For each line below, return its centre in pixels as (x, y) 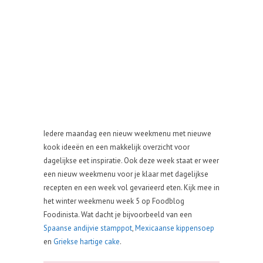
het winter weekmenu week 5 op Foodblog (114, 201)
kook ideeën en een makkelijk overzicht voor (117, 147)
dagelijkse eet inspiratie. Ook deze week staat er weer (131, 161)
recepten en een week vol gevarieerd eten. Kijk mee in (131, 188)
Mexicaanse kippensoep (175, 228)
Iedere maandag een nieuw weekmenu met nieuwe (127, 134)
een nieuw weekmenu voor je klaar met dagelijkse (126, 174)
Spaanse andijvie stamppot (88, 228)
